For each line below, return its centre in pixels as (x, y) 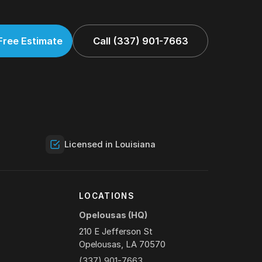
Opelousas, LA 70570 (122, 245)
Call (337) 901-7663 (140, 41)
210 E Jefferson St (116, 232)
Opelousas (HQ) (113, 216)
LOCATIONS (107, 196)
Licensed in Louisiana (110, 145)
